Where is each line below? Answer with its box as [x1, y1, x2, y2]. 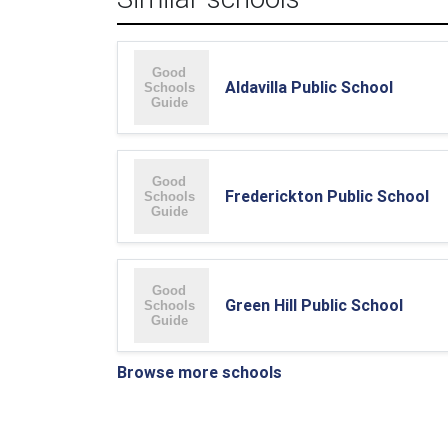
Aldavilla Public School [225, 77, 393, 97]
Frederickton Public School [225, 186, 429, 206]
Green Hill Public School [225, 295, 403, 315]
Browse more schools [117, 362, 282, 382]
